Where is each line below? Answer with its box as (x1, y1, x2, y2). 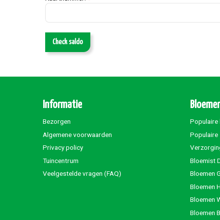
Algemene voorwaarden (43, 130, 112, 138)
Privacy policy (43, 143, 83, 152)
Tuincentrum (43, 156, 79, 165)
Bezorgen (43, 117, 71, 126)
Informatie (43, 99, 82, 111)
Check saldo (53, 38, 83, 46)
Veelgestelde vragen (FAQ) (43, 169, 121, 178)
